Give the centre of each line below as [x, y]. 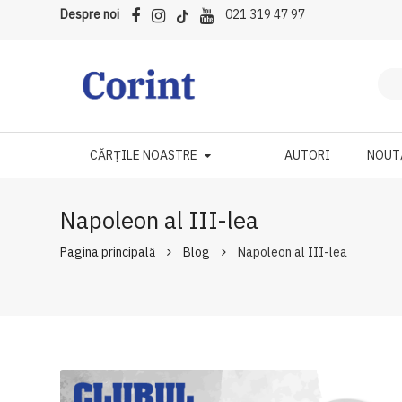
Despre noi [90, 14]
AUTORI [308, 155]
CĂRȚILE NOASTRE [143, 155]
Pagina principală [108, 252]
